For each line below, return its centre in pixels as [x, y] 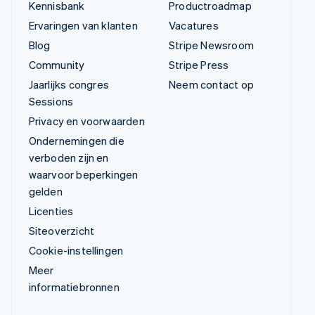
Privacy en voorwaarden [86, 121]
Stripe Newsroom [211, 45]
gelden [45, 191]
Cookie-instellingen [76, 250]
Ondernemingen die [76, 140]
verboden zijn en [69, 157]
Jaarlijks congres [69, 84]
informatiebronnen [74, 287]
